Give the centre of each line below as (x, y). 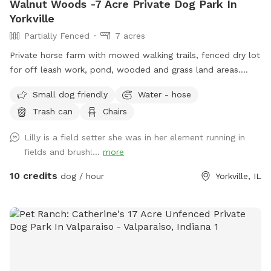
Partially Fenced (57, 36)
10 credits (34, 176)
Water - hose (165, 94)
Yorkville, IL (238, 176)
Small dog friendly (70, 94)
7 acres (130, 36)
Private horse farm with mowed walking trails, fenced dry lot (135, 55)
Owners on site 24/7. (52, 84)
